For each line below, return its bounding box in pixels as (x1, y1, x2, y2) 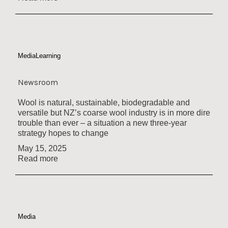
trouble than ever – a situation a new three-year (18, 119, 187, 127)
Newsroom (18, 77, 58, 87)
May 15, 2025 (18, 144, 67, 153)
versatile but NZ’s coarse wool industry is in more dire (18, 108, 210, 117)
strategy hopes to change (18, 129, 108, 137)
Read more (18, 154, 58, 163)
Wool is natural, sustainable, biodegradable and (18, 98, 190, 107)
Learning (36, 52, 61, 60)
